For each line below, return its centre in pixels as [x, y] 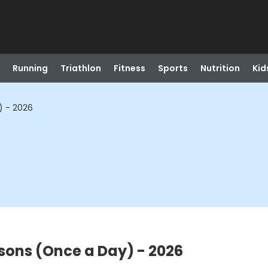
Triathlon [80, 68]
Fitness [129, 68]
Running [30, 68]
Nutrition [220, 68]
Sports [173, 68]
